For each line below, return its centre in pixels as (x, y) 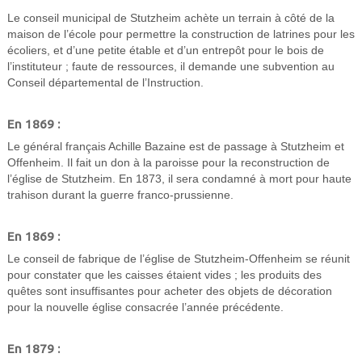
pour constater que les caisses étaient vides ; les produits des (164, 276)
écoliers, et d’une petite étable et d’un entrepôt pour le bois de (165, 51)
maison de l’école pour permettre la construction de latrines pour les (181, 35)
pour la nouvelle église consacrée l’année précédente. (145, 308)
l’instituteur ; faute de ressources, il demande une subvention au (170, 67)
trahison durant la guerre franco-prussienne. (120, 196)
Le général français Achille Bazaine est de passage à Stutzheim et (175, 147)
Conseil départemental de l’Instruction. (105, 83)
